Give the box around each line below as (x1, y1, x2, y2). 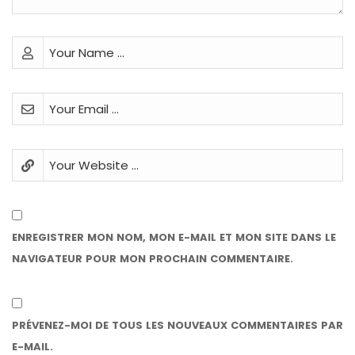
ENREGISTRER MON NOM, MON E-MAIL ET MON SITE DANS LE (12, 229, 336, 245)
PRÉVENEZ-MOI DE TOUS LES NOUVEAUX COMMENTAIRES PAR (12, 317, 343, 333)
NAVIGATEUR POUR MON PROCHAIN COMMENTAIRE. (12, 250, 293, 266)
